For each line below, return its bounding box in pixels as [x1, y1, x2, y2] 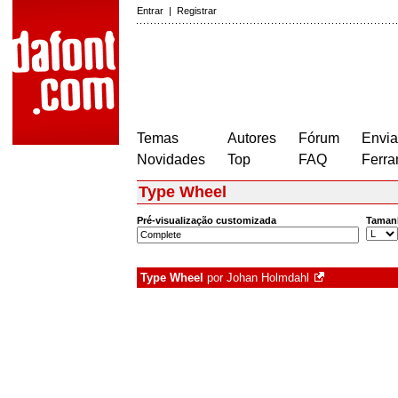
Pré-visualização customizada [137, 215, 276, 227]
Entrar [137, 5, 163, 16]
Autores [227, 131, 276, 146]
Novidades [137, 152, 205, 167]
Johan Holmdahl [227, 271, 309, 285]
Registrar [177, 5, 217, 16]
